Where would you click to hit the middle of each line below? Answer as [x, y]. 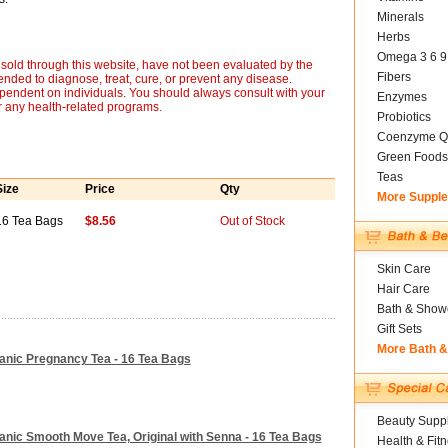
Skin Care [403, 269]
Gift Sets [399, 329]
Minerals [400, 17]
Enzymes [401, 97]
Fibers [393, 77]
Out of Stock [252, 221]
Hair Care [403, 289]
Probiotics [403, 117]
